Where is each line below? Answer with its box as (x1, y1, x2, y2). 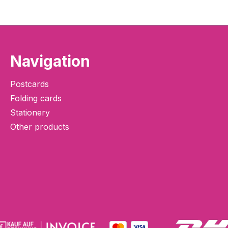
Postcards (10, 79, 49, 90)
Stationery (10, 107, 50, 118)
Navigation (10, 52, 90, 71)
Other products (10, 122, 69, 132)
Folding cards (10, 93, 62, 104)
